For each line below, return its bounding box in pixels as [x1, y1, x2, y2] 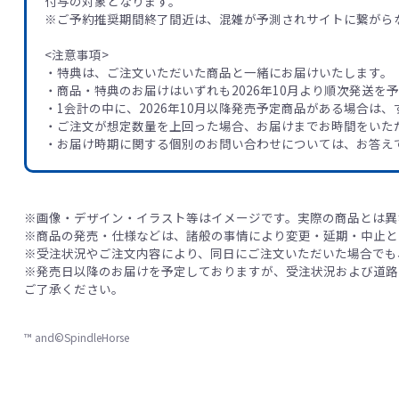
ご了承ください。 [23, 279, 124, 297]
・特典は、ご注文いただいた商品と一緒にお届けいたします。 [44, 62, 393, 81]
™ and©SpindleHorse [23, 329, 129, 345]
